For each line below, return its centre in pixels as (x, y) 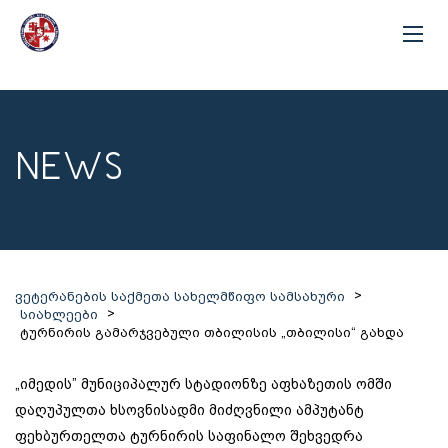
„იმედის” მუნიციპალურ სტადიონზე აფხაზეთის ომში (203, 384)
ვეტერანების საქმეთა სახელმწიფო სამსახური (180, 297)
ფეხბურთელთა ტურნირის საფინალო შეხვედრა (189, 436)
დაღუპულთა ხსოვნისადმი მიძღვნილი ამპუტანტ (189, 410)
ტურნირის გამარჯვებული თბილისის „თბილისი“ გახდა (212, 333)
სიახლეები (59, 315)
